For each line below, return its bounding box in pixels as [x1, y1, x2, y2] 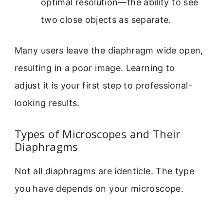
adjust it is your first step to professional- [15, 80, 193, 91]
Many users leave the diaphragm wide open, [15, 45, 203, 55]
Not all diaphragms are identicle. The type [15, 166, 195, 177]
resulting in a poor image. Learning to [15, 62, 175, 73]
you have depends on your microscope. [15, 183, 183, 194]
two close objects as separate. [41, 14, 171, 25]
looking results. [15, 97, 80, 108]
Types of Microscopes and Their [15, 127, 181, 142]
